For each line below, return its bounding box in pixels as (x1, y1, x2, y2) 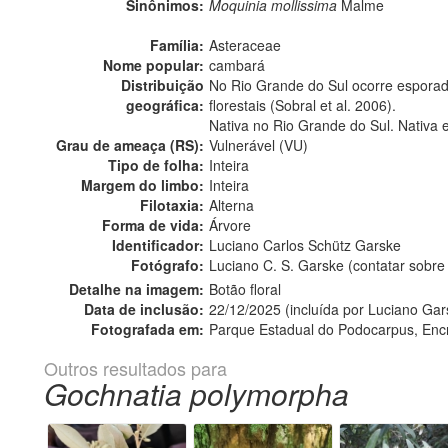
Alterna (209, 194, 254, 215)
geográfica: (126, 94, 204, 115)
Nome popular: (103, 54, 204, 75)
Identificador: (112, 234, 204, 255)
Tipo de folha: (108, 154, 204, 175)
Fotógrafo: (131, 254, 204, 275)
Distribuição (121, 74, 204, 95)
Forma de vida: (102, 214, 204, 235)
